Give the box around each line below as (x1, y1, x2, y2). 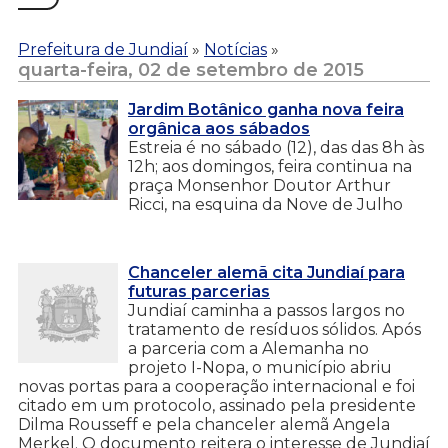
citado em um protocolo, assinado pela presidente (18, 395, 416, 415)
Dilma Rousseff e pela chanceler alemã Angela (18, 414, 390, 434)
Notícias (204, 39, 267, 59)
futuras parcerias (128, 281, 270, 301)
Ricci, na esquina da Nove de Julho (128, 194, 403, 214)
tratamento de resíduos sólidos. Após (128, 319, 421, 339)
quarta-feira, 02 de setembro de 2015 (18, 58, 364, 81)
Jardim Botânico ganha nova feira (128, 99, 404, 119)
